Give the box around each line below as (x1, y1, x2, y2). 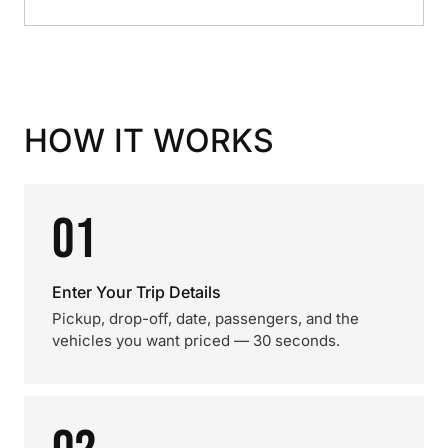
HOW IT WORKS (24, 121, 274, 160)
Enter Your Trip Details (52, 282, 221, 302)
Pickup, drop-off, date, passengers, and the (52, 309, 359, 328)
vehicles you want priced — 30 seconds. (52, 331, 340, 350)
